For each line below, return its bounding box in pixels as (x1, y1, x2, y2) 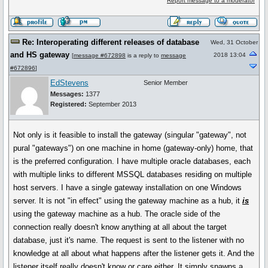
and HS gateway (10, 50, 69, 59)
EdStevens (50, 78, 89, 87)
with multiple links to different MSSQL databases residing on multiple (13, 170, 252, 179)
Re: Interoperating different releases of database (22, 38, 199, 47)
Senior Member (144, 79, 188, 86)
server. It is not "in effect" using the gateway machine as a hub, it (13, 196, 243, 205)
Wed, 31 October (211, 39, 258, 45)
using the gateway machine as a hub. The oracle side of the (13, 209, 221, 218)
